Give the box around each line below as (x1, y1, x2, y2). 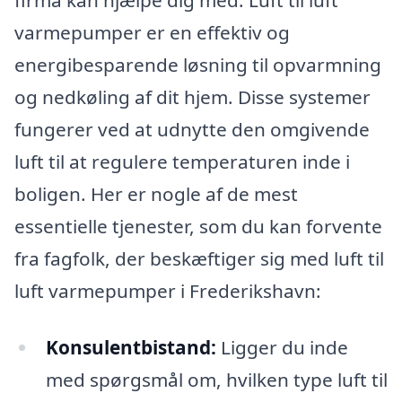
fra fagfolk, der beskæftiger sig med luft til (14, 245, 384, 271)
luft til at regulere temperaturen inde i (14, 148, 350, 174)
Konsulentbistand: (45, 335, 216, 361)
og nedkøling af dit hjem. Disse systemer (14, 83, 371, 109)
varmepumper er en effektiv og (14, 19, 290, 45)
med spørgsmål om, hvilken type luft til (45, 367, 388, 393)
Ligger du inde (215, 335, 348, 361)
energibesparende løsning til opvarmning (14, 51, 381, 77)
